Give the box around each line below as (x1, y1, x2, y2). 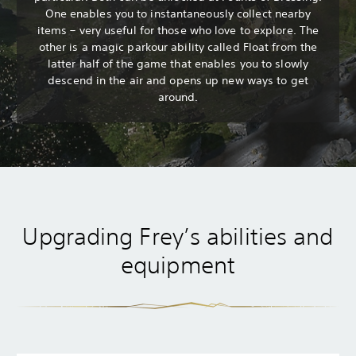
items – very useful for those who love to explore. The (37, 23, 319, 38)
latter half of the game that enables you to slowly (47, 56, 308, 72)
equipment (121, 251, 235, 280)
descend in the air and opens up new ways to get (48, 73, 308, 88)
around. (157, 90, 199, 105)
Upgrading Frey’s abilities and (22, 222, 334, 251)
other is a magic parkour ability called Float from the (38, 40, 318, 55)
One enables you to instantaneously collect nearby (44, 6, 311, 21)
